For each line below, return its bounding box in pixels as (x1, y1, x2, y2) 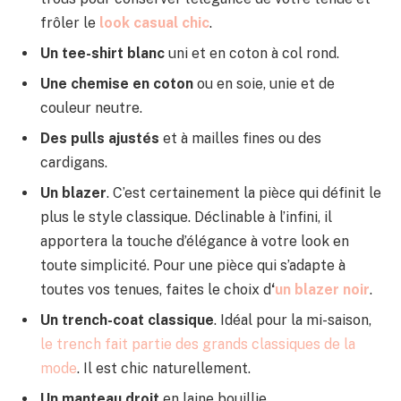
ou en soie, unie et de (193, 74, 335, 92)
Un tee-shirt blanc (40, 44, 165, 62)
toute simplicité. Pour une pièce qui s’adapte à (40, 256, 346, 274)
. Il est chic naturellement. (77, 359, 251, 377)
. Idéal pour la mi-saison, (214, 311, 371, 328)
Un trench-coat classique (40, 311, 214, 328)
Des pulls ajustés (40, 129, 159, 147)
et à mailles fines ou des (159, 129, 321, 147)
